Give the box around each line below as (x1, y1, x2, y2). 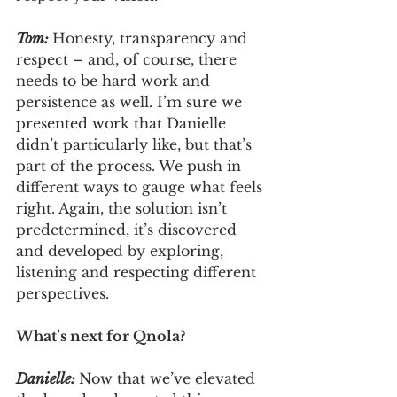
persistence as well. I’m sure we (16, 92, 246, 111)
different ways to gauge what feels (16, 177, 267, 196)
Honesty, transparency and (52, 28, 252, 47)
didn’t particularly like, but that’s (16, 135, 256, 153)
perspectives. (16, 284, 109, 302)
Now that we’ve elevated (79, 369, 260, 387)
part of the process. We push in (16, 156, 245, 175)
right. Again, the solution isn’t (16, 198, 231, 217)
